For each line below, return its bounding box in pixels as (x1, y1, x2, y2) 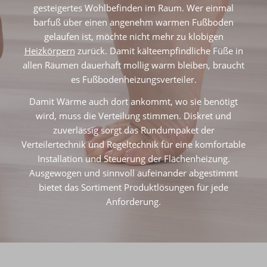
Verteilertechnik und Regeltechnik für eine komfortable (21, 138, 246, 150)
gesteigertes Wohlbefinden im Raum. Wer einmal (33, 2, 234, 14)
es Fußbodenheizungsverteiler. (70, 73, 197, 86)
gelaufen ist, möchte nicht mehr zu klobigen (44, 30, 223, 43)
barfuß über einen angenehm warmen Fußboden (33, 16, 234, 29)
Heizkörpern (24, 45, 75, 57)
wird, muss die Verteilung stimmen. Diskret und (36, 110, 231, 122)
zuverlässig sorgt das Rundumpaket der (52, 124, 215, 136)
